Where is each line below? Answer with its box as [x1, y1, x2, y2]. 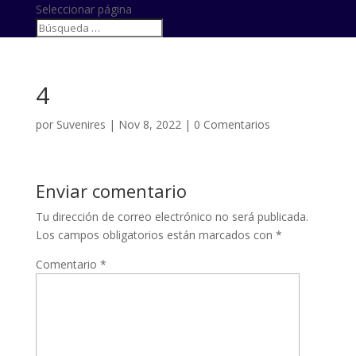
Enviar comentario [35, 179, 187, 203]
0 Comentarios [193, 117, 270, 132]
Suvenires [56, 117, 106, 132]
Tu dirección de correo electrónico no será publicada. [35, 209, 308, 224]
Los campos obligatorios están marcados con [35, 227, 276, 242]
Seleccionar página [35, 2, 132, 17]
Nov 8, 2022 [118, 117, 181, 132]
